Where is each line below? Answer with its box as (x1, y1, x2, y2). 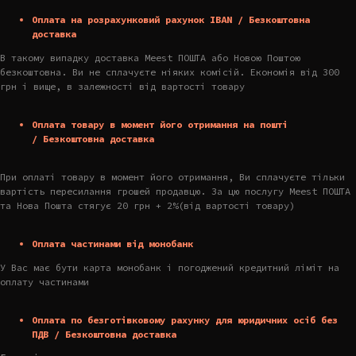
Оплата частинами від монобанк (32, 237, 193, 250)
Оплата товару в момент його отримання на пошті (32, 118, 288, 130)
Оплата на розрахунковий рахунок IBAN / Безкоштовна (32, 13, 310, 25)
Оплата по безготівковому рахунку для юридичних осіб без (32, 313, 338, 326)
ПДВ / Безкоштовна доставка (32, 327, 176, 340)
